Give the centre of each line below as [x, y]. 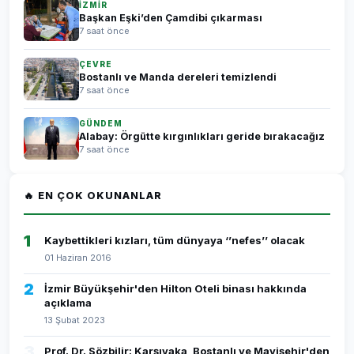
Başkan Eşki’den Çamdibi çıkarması [171, 18]
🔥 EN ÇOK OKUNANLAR [93, 196]
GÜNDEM [101, 123]
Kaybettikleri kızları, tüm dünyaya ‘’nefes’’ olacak [175, 240]
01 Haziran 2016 [78, 258]
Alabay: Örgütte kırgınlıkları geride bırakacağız [202, 136]
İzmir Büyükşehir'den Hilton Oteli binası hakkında [175, 288]
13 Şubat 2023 [75, 320]
